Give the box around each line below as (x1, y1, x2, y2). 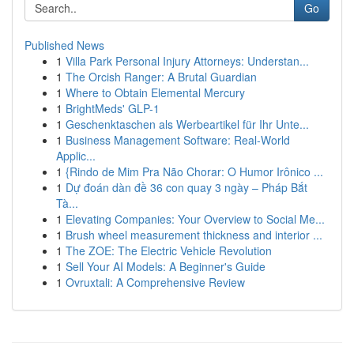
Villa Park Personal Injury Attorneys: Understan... (66, 53, 309, 69)
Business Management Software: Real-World (66, 132, 290, 148)
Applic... (56, 148, 96, 164)
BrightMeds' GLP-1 (66, 100, 160, 116)
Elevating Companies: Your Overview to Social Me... (66, 211, 325, 227)
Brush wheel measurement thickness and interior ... (66, 227, 322, 243)
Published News (24, 37, 104, 53)
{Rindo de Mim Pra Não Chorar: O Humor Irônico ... (66, 164, 323, 179)
